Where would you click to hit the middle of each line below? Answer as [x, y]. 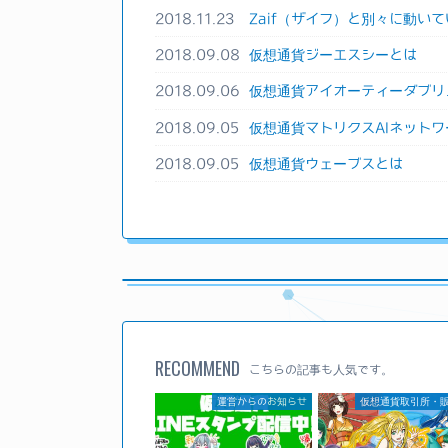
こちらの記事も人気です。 [321, 369]
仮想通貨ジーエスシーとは [332, 55]
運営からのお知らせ [261, 401]
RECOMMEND [197, 368]
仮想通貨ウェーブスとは [325, 164]
